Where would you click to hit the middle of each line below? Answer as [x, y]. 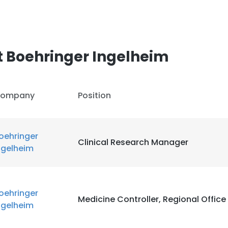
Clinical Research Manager [133, 142]
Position [94, 95]
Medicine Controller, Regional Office [152, 199]
